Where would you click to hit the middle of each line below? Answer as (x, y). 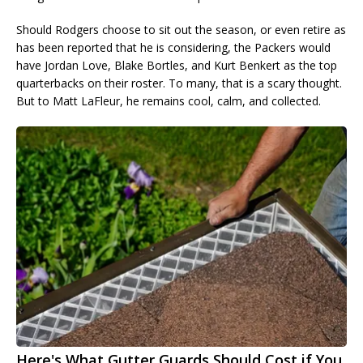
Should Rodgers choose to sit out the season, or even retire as (181, 30)
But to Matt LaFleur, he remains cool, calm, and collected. (169, 101)
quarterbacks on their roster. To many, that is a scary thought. (179, 83)
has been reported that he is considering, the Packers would (173, 48)
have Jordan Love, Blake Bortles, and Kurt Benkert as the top (177, 66)
